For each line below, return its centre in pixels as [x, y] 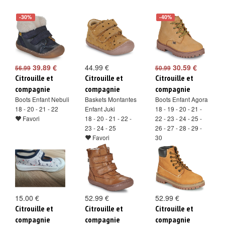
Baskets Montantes [111, 99]
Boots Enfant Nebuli [42, 99]
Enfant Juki [100, 109]
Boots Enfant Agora [181, 99]
